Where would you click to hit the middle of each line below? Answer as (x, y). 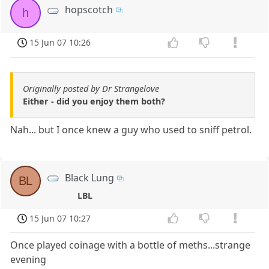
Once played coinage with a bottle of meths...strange (131, 245)
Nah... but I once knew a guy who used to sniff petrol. (131, 129)
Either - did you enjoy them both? (94, 101)
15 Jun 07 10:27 (60, 218)
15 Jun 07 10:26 (60, 42)
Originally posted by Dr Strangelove (91, 88)
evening (29, 260)
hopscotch (89, 9)
